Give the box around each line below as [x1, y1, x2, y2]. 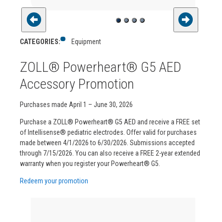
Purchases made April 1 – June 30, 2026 [20, 101, 133, 109]
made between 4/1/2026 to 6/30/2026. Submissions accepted [20, 139, 195, 147]
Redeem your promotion [20, 177, 88, 185]
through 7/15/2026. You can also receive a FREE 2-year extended [20, 149, 200, 158]
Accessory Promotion [20, 75, 134, 92]
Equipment [71, 37, 101, 46]
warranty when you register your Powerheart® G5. [20, 160, 160, 168]
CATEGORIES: [20, 37, 60, 46]
